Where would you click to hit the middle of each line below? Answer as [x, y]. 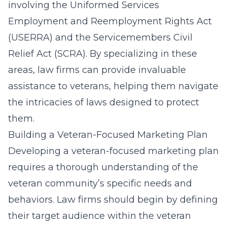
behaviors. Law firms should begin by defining [113, 200]
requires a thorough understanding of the [103, 167]
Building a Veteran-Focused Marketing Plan [108, 135]
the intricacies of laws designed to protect [104, 102]
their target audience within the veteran [100, 216]
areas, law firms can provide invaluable [97, 70]
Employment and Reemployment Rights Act [110, 21]
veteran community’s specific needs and [100, 183]
